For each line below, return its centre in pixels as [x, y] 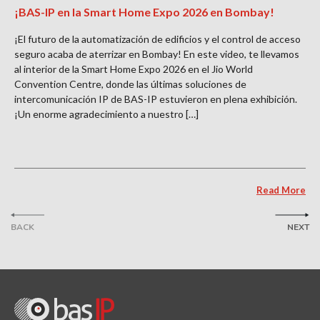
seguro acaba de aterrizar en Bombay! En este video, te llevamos [157, 54]
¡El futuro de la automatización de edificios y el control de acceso [157, 39]
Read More [281, 190]
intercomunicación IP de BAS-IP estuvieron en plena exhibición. [156, 99]
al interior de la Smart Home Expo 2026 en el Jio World [134, 69]
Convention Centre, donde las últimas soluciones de [130, 84]
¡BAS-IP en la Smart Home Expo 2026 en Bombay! [144, 12]
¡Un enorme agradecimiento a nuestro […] [106, 114]
